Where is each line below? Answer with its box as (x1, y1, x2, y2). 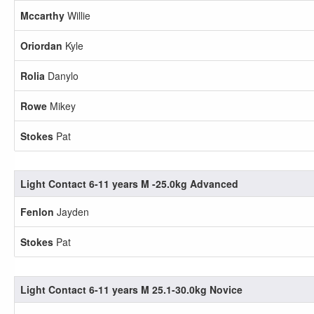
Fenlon (20, 205, 54, 219)
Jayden (54, 205, 89, 219)
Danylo (45, 69, 78, 83)
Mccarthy (20, 8, 64, 22)
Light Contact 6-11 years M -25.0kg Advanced (20, 177, 238, 191)
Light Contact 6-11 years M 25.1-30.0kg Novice (20, 282, 243, 296)
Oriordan (20, 39, 62, 53)
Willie (64, 8, 90, 22)
